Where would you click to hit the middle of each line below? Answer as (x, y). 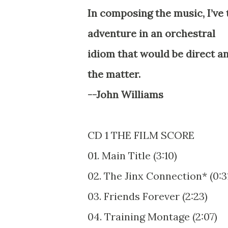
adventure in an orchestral (151, 33)
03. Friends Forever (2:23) (148, 196)
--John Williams (125, 94)
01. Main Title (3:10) (132, 155)
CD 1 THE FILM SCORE (141, 135)
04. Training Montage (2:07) (152, 216)
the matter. (114, 74)
